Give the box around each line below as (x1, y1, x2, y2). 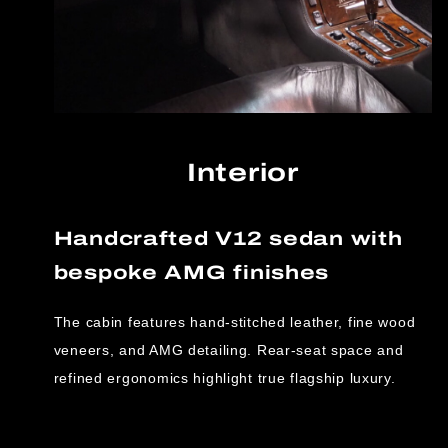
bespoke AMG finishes (53, 257, 330, 287)
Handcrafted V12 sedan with (53, 223, 403, 253)
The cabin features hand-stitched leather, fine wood (53, 313, 416, 330)
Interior (187, 153, 299, 192)
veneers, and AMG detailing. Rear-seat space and (53, 341, 404, 358)
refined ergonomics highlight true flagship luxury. (53, 369, 396, 386)
